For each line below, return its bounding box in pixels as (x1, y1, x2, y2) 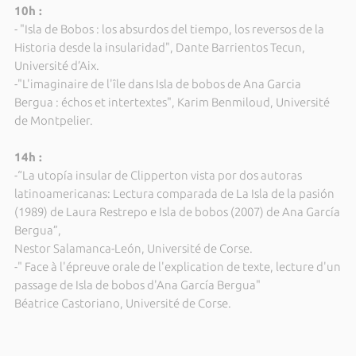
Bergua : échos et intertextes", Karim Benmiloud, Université (14, 95, 330, 109)
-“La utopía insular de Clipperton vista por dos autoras (14, 168, 302, 182)
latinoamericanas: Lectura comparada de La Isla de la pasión (14, 187, 335, 200)
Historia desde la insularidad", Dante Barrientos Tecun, (14, 41, 305, 54)
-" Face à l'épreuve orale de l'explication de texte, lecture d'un (14, 260, 341, 273)
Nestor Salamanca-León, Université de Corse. (14, 242, 253, 255)
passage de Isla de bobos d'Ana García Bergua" (14, 278, 261, 292)
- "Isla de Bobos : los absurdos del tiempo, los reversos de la (14, 22, 324, 36)
